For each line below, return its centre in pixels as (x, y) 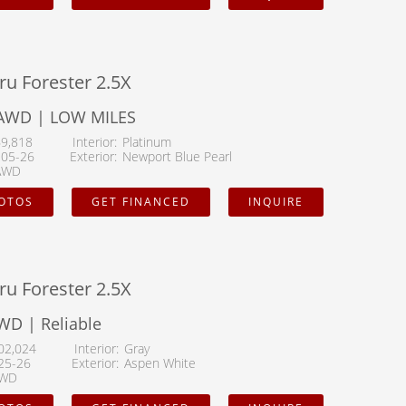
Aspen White (160, 363)
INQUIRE (276, 202)
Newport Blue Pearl (177, 157)
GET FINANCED (141, 202)
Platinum (147, 142)
